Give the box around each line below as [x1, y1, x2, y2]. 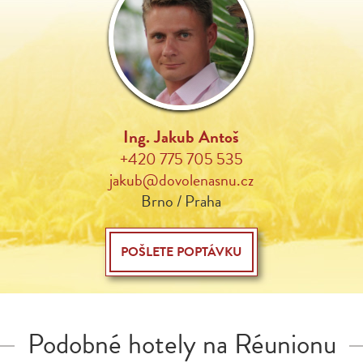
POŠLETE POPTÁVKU [121, 242, 242, 262]
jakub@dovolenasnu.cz [109, 168, 254, 192]
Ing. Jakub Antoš [123, 124, 240, 150]
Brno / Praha [141, 189, 222, 213]
